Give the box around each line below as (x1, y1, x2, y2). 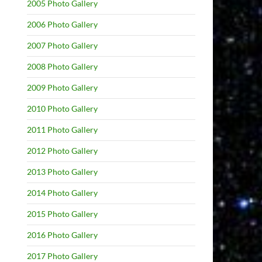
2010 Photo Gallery (27, 104, 98, 113)
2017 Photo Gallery (27, 251, 98, 261)
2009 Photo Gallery (27, 82, 98, 92)
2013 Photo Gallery (27, 167, 98, 177)
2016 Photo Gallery (27, 230, 98, 240)
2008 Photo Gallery (27, 61, 98, 71)
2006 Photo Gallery (27, 19, 98, 29)
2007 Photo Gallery (27, 40, 98, 50)
